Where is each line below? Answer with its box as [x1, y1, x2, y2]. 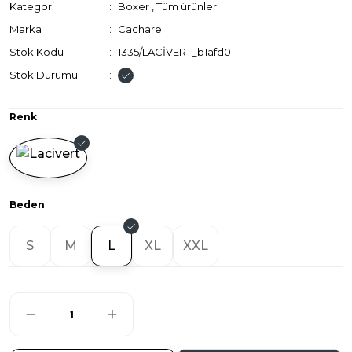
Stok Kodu [9, 46, 64, 58]
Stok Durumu [9, 68, 78, 81]
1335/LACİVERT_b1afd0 [118, 46, 232, 58]
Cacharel [118, 23, 165, 35]
